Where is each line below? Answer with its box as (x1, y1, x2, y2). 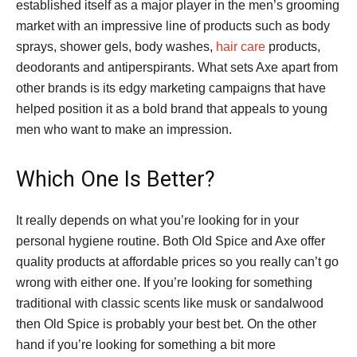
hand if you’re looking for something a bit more (16, 338, 276, 351)
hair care (216, 40, 265, 53)
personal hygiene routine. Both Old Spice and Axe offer (16, 234, 325, 248)
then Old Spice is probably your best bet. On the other (16, 317, 316, 331)
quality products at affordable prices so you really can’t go (16, 255, 339, 269)
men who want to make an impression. (16, 123, 232, 136)
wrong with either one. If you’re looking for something (16, 276, 312, 289)
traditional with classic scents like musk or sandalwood (16, 296, 324, 310)
